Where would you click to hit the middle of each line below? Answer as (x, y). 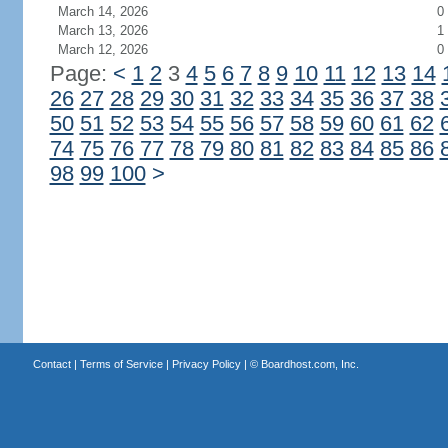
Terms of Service (121, 364)
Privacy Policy (206, 364)
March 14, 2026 (102, 11)
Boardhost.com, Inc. (309, 364)
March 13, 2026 (102, 30)
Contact (51, 364)
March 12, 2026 (102, 49)
